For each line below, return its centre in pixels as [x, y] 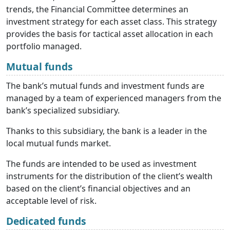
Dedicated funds [46, 221]
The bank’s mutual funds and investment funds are [105, 86]
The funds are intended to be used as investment [101, 164]
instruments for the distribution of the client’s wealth [109, 176]
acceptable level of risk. [52, 201]
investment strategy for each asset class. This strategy [111, 22]
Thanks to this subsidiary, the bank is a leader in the [107, 131]
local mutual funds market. [60, 143]
